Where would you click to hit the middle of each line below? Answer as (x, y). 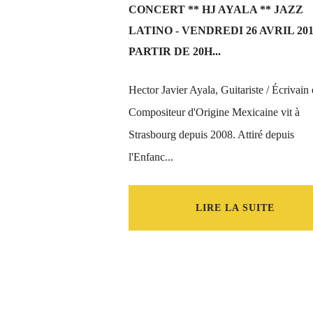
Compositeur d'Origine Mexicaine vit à (214, 112)
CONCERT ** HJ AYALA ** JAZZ (216, 9)
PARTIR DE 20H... (175, 51)
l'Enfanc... (151, 157)
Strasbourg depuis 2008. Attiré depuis (211, 134)
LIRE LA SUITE (235, 208)
